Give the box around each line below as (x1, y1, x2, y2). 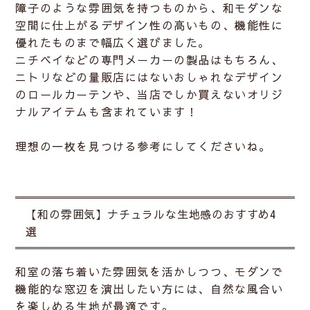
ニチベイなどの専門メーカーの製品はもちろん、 (15, 52, 284, 68)
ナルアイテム (15, 104, 89, 120)
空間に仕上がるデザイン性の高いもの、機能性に (15, 17, 284, 33)
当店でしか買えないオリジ (137, 86, 284, 102)
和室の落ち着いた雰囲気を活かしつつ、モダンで (15, 264, 284, 280)
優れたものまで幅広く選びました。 (15, 35, 211, 51)
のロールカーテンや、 (15, 86, 138, 102)
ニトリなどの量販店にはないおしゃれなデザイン (15, 69, 284, 85)
